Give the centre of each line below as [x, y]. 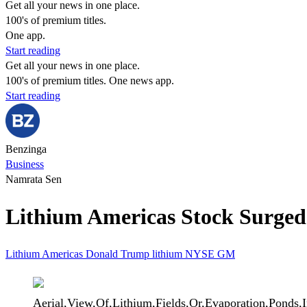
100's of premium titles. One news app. [90, 81]
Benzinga [26, 149]
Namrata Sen [34, 179]
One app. [25, 35]
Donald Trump [119, 254]
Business [25, 164]
